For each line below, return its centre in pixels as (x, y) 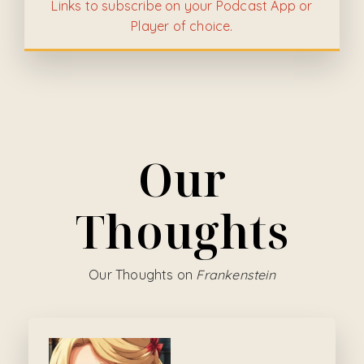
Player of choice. (182, 26)
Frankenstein (236, 275)
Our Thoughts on (143, 275)
